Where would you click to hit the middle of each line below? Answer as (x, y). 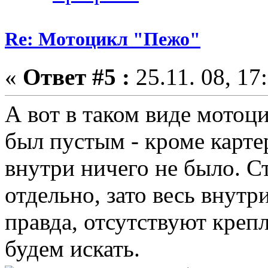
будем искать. (72, 249)
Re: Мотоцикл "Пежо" (103, 39)
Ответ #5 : (76, 77)
